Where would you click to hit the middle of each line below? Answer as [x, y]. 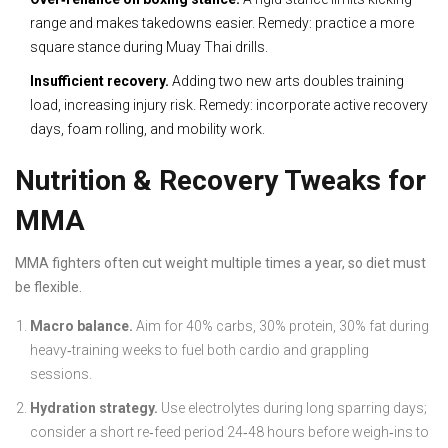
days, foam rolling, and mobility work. [147, 129]
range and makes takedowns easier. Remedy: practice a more [222, 23]
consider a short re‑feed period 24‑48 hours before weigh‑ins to [229, 432]
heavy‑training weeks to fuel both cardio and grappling [199, 350]
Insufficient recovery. [99, 81]
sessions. [61, 374]
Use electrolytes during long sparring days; [292, 408]
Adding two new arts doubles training [286, 81]
